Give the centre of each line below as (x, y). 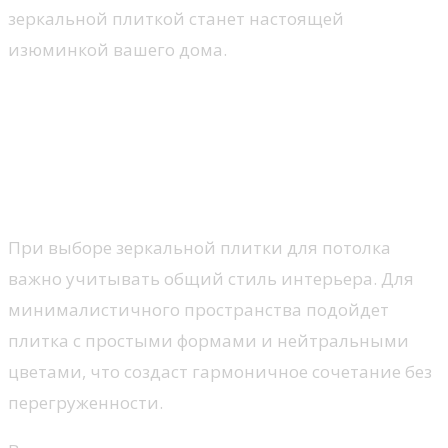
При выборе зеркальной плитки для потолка (199, 247)
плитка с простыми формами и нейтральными (208, 340)
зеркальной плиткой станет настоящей (176, 19)
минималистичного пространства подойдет (198, 309)
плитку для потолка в (157, 132)
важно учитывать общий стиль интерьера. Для (211, 278)
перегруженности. (85, 402)
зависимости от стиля (161, 163)
